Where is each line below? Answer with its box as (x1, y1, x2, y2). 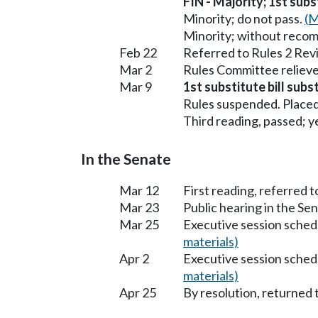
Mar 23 (119, 199, 159, 215)
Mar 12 (119, 182, 159, 198)
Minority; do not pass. (183, 10, 305, 26)
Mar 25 (119, 216, 159, 232)
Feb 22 (119, 44, 157, 60)
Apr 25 (119, 284, 156, 300)
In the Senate (81, 149, 171, 168)
